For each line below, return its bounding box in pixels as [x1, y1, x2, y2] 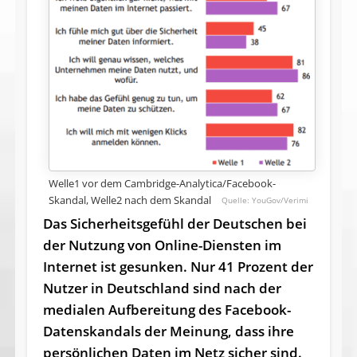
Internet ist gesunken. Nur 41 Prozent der [42, 257, 313, 276]
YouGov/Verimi [252, 194, 309, 206]
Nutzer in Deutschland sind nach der [42, 278, 281, 297]
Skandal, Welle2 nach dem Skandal [48, 192, 211, 207]
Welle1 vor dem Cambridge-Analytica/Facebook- [48, 175, 276, 190]
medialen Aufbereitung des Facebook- [42, 300, 291, 319]
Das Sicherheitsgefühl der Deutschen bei [42, 214, 307, 233]
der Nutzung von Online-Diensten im [42, 235, 281, 254]
